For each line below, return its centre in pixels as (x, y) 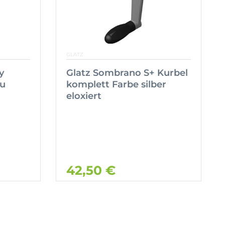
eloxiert (84, 96)
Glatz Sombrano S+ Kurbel (127, 73)
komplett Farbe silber (116, 85)
